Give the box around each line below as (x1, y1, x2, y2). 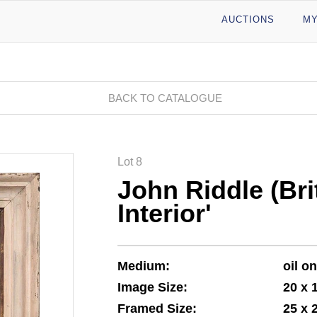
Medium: (117, 259, 171, 273)
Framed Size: (117, 301, 197, 316)
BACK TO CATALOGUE (108, 92, 222, 104)
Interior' (117, 199, 212, 228)
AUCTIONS (221, 14, 275, 25)
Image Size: (117, 280, 188, 294)
